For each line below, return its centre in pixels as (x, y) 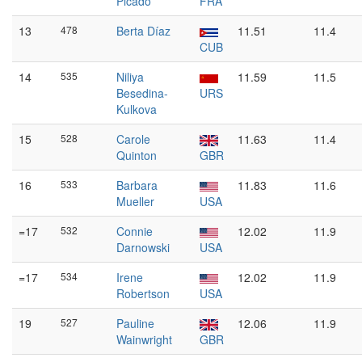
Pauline (135, 323)
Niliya (130, 77)
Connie (135, 231)
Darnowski (143, 247)
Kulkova (137, 109)
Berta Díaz (143, 31)
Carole (133, 139)
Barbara (137, 185)
